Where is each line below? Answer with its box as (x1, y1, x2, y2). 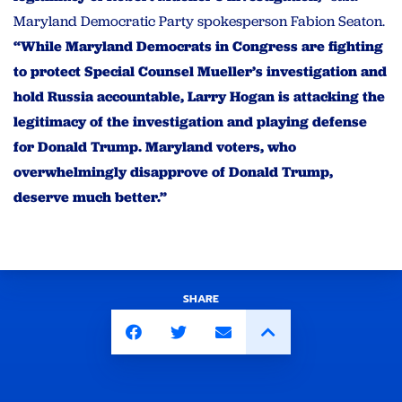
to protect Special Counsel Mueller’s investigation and (13, 62, 387, 82)
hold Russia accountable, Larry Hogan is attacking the (13, 87, 385, 107)
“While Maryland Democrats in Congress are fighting (13, 37, 383, 57)
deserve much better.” (13, 188, 167, 207)
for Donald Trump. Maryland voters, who (13, 137, 296, 157)
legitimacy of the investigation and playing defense (13, 112, 367, 132)
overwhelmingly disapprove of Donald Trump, (13, 162, 333, 182)
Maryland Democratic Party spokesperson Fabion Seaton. (13, 12, 385, 31)
